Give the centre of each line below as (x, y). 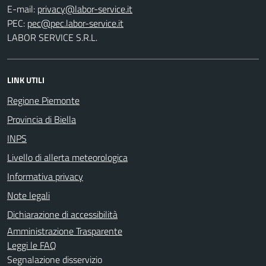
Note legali (28, 195)
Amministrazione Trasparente (65, 231)
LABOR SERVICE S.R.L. (52, 37)
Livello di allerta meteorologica (67, 157)
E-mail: (21, 9)
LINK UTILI (26, 80)
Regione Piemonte (43, 100)
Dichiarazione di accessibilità (62, 214)
